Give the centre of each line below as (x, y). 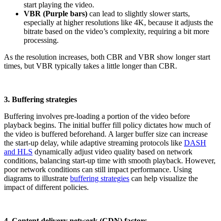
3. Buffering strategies (40, 99)
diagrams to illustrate (37, 178)
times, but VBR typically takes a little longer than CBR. (91, 66)
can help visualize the (164, 178)
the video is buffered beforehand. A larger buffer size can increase (106, 134)
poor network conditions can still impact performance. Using (98, 169)
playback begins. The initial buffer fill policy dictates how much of (107, 125)
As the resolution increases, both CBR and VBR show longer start (107, 57)
